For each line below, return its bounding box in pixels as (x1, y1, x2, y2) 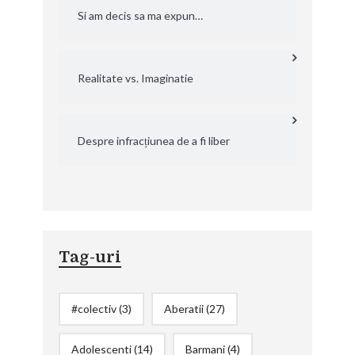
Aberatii (163, 301, 204, 315)
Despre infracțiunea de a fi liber (77, 133, 230, 147)
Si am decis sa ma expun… (77, 8, 203, 22)
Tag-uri (58, 247, 121, 266)
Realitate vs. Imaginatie (77, 71, 193, 85)
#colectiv (71, 301, 116, 315)
